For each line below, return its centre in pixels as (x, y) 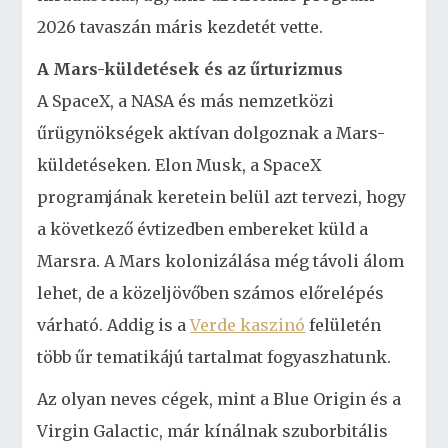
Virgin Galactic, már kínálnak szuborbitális (213, 431)
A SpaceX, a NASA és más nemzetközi (186, 101)
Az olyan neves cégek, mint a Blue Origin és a (219, 399)
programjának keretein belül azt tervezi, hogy (222, 197)
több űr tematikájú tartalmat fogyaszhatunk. (214, 357)
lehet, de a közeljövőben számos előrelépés (211, 293)
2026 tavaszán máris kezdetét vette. (180, 27)
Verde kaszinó (248, 325)
